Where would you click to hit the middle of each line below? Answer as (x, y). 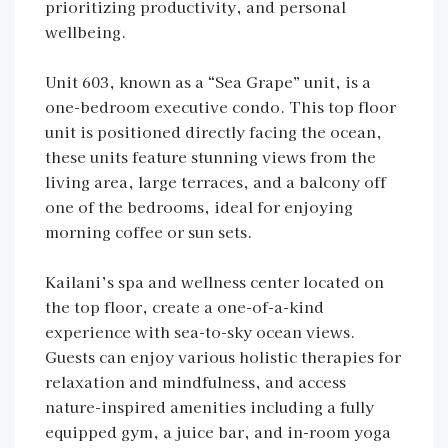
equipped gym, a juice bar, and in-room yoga (218, 431)
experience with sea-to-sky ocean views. (200, 331)
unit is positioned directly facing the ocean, (213, 131)
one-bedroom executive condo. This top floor (220, 106)
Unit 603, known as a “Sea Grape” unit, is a (208, 81)
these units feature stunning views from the (210, 156)
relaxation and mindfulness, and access (195, 381)
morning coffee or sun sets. (148, 231)
